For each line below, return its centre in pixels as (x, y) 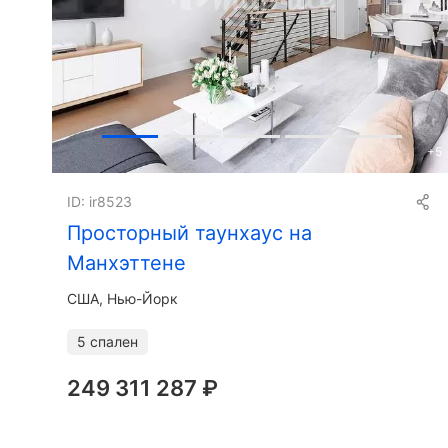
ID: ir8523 (99, 201)
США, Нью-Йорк (122, 298)
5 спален (107, 341)
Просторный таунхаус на (189, 233)
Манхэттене (126, 263)
